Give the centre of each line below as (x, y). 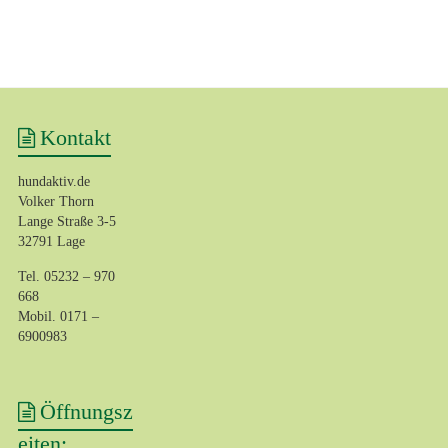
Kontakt (75, 138)
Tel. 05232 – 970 (66, 277)
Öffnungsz (86, 411)
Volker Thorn (55, 202)
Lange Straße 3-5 (66, 222)
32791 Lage (51, 242)
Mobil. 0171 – (58, 317)
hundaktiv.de (53, 182)
